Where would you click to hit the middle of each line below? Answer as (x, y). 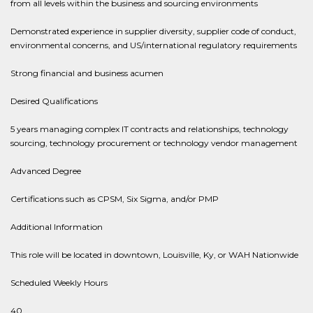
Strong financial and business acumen (87, 73)
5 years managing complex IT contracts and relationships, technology (150, 129)
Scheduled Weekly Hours (59, 283)
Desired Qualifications (54, 101)
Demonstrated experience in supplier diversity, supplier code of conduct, (153, 31)
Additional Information (57, 227)
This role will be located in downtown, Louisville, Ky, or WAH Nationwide (154, 255)
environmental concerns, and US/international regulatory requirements (154, 45)
